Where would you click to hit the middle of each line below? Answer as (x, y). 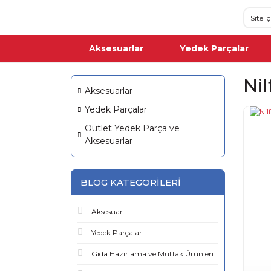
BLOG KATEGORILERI (131, 182)
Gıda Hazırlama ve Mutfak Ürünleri (152, 254)
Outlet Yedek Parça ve (132, 128)
